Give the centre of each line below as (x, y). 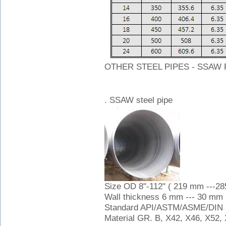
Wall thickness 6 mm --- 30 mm (164, 197)
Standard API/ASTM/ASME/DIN (164, 208)
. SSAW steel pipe (138, 100)
